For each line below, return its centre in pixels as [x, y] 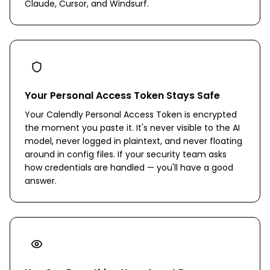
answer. [41, 181]
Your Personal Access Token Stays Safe [122, 96]
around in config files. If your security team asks [126, 154]
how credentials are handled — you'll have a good [129, 168]
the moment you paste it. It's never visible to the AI [132, 128]
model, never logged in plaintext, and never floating [133, 141]
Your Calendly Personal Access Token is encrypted [131, 115]
